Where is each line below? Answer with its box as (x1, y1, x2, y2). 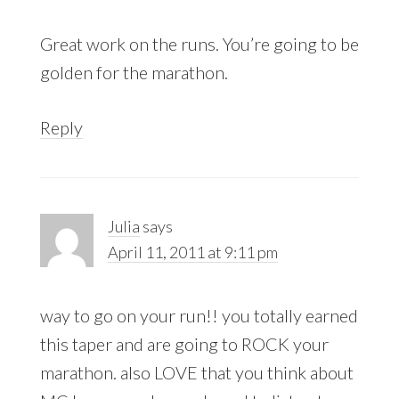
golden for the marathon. (39, 61, 228, 83)
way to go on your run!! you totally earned (39, 304, 358, 326)
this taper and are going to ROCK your (39, 332, 329, 354)
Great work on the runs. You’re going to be (39, 32, 359, 54)
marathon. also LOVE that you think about (39, 361, 354, 383)
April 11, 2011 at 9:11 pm (107, 241, 278, 262)
